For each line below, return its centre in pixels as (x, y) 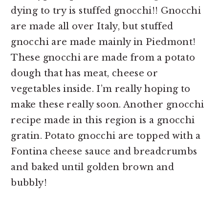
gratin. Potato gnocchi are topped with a (106, 136)
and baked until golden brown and (92, 167)
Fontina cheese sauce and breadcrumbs (104, 152)
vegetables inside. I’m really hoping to (101, 89)
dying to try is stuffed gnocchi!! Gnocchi (106, 11)
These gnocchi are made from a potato (103, 58)
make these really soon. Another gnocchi (108, 105)
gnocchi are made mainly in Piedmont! (105, 42)
